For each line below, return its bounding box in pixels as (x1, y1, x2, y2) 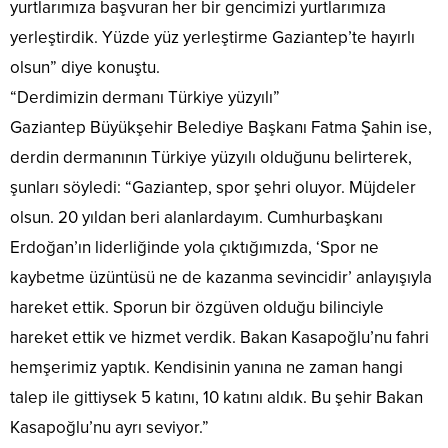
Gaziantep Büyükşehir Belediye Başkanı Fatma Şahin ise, (10, 116, 432, 138)
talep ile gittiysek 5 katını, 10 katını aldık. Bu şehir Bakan (10, 386, 423, 408)
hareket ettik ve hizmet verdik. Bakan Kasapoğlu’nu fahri (10, 326, 429, 348)
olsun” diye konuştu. (10, 56, 160, 78)
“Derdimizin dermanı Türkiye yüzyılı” (10, 86, 280, 108)
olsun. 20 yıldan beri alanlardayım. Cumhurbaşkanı (10, 206, 383, 228)
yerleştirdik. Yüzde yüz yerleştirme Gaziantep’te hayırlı (10, 26, 415, 48)
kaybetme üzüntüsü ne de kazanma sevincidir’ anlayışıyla (10, 266, 432, 288)
